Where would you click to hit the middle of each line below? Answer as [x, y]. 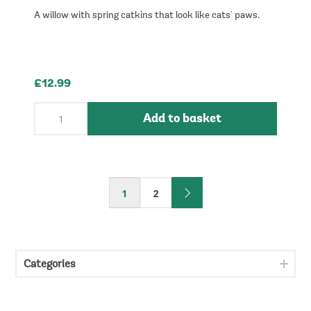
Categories [50, 264]
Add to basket [182, 119]
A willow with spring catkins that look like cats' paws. [147, 16]
